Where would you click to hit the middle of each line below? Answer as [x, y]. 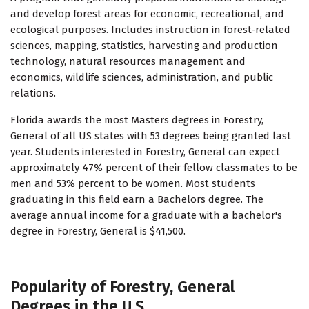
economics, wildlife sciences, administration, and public [142, 78]
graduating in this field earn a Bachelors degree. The [137, 200]
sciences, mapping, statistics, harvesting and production [144, 46]
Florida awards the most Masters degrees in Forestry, [137, 120]
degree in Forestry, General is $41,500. [98, 231]
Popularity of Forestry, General [122, 287]
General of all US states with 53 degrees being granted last [151, 136]
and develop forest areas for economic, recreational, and [147, 14]
